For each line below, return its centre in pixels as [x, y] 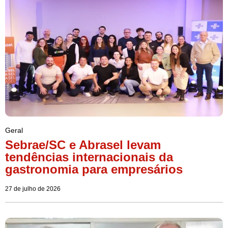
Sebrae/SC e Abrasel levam [83, 145]
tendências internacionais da [89, 157]
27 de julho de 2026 [33, 189]
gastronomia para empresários [94, 169]
